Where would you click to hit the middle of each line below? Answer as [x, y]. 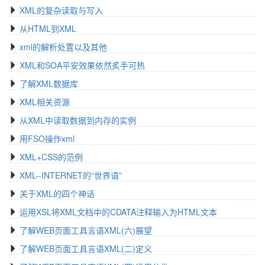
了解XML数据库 [49, 83]
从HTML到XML [48, 28]
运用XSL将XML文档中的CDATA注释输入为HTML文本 [118, 212]
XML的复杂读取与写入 [61, 10]
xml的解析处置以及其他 [63, 47]
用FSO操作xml [47, 138]
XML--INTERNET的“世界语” [71, 175]
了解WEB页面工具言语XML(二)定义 [86, 248]
